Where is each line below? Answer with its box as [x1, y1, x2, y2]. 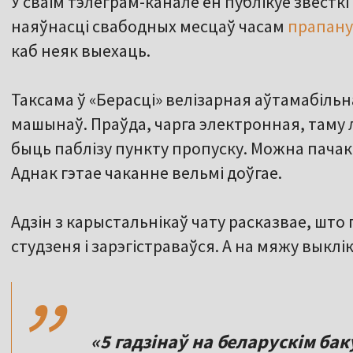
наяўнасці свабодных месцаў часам [11, 15, 288, 38]
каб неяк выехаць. [11, 39, 150, 62]
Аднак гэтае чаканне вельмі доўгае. [11, 162, 282, 184]
